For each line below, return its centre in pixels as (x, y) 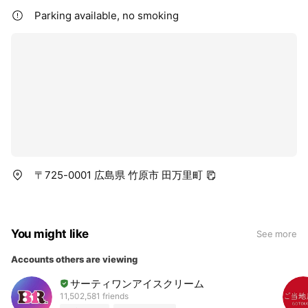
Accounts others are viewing (74, 260)
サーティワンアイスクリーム (137, 283)
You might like (50, 234)
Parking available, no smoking (107, 16)
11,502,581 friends (94, 296)
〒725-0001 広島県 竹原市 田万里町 (119, 175)
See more (276, 234)
